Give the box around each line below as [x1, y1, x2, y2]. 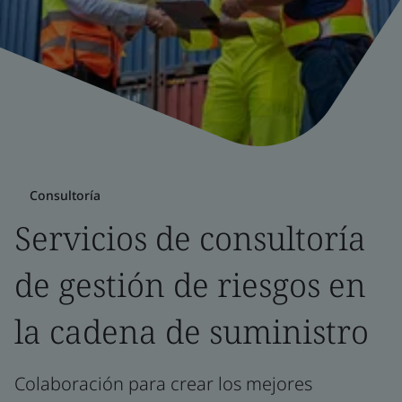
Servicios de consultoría [14, 216, 366, 260]
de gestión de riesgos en [14, 263, 366, 307]
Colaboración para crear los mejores [14, 371, 312, 396]
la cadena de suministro [14, 310, 369, 354]
